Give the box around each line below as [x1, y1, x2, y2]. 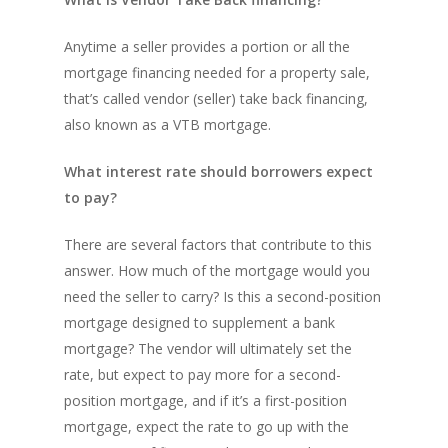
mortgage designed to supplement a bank [64, 313, 335, 332]
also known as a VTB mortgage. [64, 115, 271, 134]
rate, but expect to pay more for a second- [64, 365, 341, 384]
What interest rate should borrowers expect [64, 162, 373, 181]
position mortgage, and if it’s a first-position [64, 391, 347, 410]
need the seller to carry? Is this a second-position [64, 287, 381, 306]
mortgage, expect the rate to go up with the [64, 417, 349, 436]
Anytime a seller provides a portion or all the [64, 37, 350, 56]
